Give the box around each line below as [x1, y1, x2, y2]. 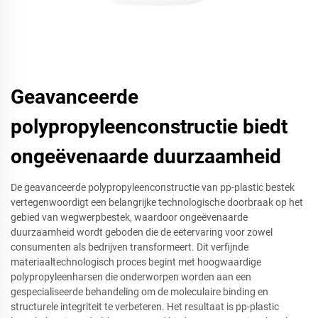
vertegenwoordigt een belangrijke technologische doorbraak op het [11, 197, 303, 209]
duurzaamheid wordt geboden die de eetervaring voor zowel [11, 226, 273, 238]
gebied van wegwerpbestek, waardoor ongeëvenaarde [11, 212, 248, 224]
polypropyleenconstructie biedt [11, 115, 287, 139]
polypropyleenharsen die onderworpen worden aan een [11, 271, 251, 283]
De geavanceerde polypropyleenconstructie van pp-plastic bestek [11, 182, 295, 194]
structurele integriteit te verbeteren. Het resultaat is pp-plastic [11, 301, 279, 313]
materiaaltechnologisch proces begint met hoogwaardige [11, 256, 261, 268]
